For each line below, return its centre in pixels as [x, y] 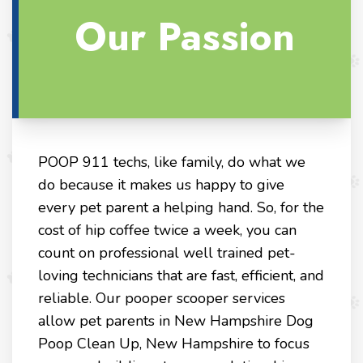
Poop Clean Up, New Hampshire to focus [174, 344]
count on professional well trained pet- [167, 253]
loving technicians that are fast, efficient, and [181, 276]
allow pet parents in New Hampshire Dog [176, 321]
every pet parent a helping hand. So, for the [181, 208]
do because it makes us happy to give [161, 185]
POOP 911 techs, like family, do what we [172, 162]
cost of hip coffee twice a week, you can [167, 231]
